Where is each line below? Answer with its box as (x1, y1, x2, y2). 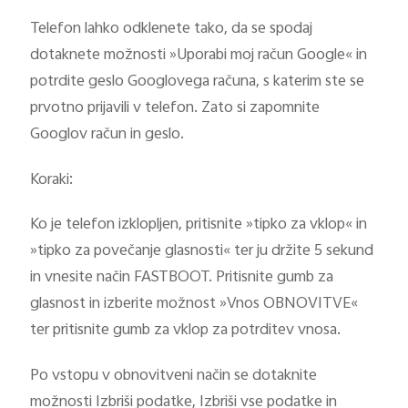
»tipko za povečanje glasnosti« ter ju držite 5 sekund (30, 239, 374, 265)
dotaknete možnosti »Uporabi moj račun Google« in (30, 42, 368, 68)
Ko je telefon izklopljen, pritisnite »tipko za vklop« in (30, 212, 368, 239)
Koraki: (30, 167, 74, 193)
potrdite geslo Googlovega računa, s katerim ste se (30, 68, 365, 95)
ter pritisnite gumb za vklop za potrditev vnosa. (30, 318, 342, 344)
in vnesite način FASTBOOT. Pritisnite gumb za (30, 265, 334, 291)
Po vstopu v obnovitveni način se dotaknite (30, 363, 318, 390)
